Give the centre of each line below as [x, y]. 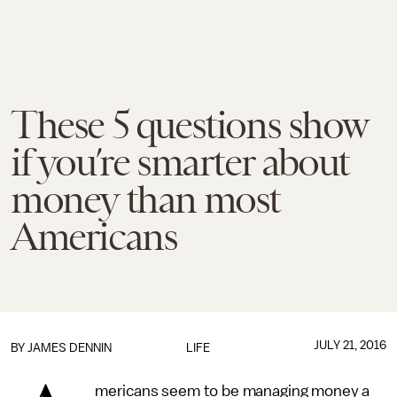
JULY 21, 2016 [350, 345]
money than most [146, 199]
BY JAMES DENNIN [61, 348]
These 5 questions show [189, 125]
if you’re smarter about [180, 162]
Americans [94, 237]
